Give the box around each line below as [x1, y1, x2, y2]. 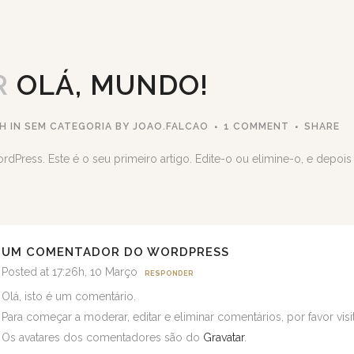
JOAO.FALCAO [133, 121, 209, 132]
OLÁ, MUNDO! [9, 69, 209, 101]
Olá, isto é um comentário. [2, 290, 136, 303]
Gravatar [203, 331, 244, 344]
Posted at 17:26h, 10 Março [2, 265, 137, 278]
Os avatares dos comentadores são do [2, 331, 203, 344]
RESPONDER [145, 269, 194, 277]
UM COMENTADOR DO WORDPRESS [2, 245, 229, 259]
